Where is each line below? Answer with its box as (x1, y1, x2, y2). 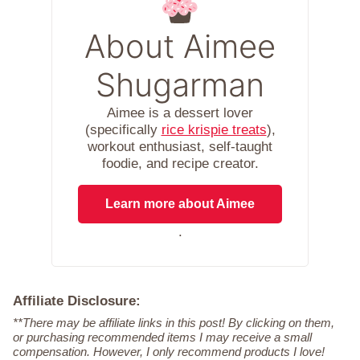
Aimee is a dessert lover (107, 105, 253, 121)
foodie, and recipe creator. (101, 156, 259, 172)
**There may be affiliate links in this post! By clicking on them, (13, 316, 334, 330)
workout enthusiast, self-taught (88, 139, 272, 155)
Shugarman (96, 65, 264, 105)
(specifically (84, 122, 162, 138)
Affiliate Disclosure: (13, 293, 141, 309)
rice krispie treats (161, 122, 267, 138)
